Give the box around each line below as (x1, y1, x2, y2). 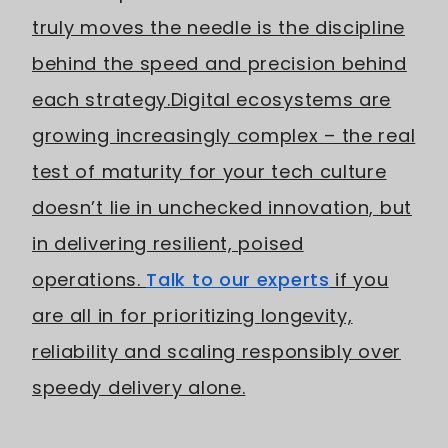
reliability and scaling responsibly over (32, 339, 401, 365)
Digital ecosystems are (170, 87, 392, 113)
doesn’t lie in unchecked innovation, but (32, 195, 412, 221)
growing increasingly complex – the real (32, 123, 416, 149)
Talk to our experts (146, 267, 330, 293)
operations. (32, 267, 147, 293)
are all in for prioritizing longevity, (32, 303, 353, 329)
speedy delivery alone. (32, 375, 246, 401)
